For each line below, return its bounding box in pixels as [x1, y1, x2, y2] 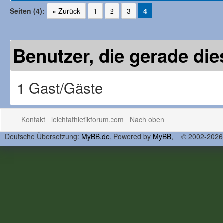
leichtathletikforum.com [51, 114, 124, 124]
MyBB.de [81, 131, 110, 141]
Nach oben [130, 114, 165, 124]
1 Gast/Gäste [17, 77, 103, 98]
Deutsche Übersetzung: [5, 131, 81, 141]
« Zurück [52, 6, 80, 16]
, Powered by [110, 131, 153, 141]
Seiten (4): [10, 6, 45, 16]
